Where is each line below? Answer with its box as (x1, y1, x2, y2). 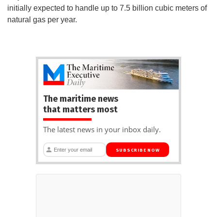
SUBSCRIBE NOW (115, 147, 160, 153)
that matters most (43, 104, 118, 115)
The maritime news (43, 93, 118, 104)
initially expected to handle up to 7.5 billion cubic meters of (7, 4, 207, 13)
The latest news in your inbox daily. (43, 124, 161, 134)
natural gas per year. (7, 15, 77, 24)
